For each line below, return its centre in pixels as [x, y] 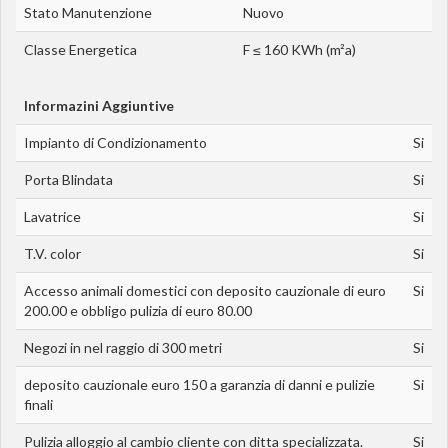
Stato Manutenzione [88, 12]
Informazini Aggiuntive [99, 105]
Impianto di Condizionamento [115, 142]
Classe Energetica [80, 49]
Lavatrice [52, 216]
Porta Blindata [68, 179]
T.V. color [52, 253]
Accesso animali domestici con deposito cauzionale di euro [205, 290]
